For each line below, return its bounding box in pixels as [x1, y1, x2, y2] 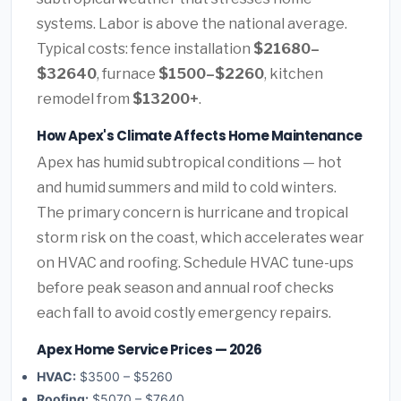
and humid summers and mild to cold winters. [37, 179, 337, 197]
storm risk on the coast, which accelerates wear [37, 229, 364, 247]
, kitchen [264, 65, 323, 83]
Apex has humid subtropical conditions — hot [37, 154, 342, 172]
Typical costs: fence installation [37, 40, 253, 58]
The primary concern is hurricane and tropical [37, 204, 348, 222]
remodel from [37, 90, 132, 108]
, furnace [97, 65, 158, 83]
